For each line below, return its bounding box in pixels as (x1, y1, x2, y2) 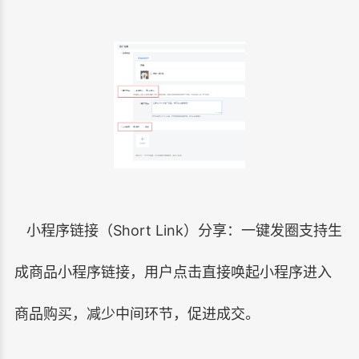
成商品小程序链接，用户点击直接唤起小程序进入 (14, 263, 332, 280)
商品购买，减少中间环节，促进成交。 (14, 305, 260, 322)
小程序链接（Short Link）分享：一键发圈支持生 (14, 221, 342, 239)
